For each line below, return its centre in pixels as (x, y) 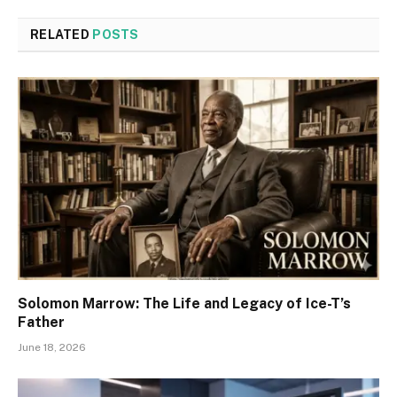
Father (41, 323)
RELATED (62, 34)
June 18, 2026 (52, 348)
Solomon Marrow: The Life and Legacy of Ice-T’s (184, 304)
